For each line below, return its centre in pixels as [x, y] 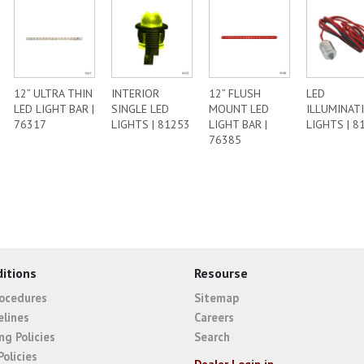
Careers [214, 317]
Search [212, 336]
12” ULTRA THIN [53, 93]
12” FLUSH [235, 93]
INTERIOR [135, 93]
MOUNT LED [239, 109]
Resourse [221, 273]
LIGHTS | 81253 [151, 124]
